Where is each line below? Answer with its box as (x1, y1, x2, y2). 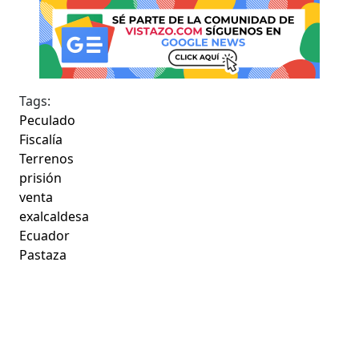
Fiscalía (19, 130, 63, 148)
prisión (19, 168, 63, 187)
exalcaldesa (19, 207, 90, 225)
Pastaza (19, 245, 67, 264)
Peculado (19, 111, 76, 129)
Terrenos (19, 149, 75, 167)
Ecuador (19, 226, 71, 244)
